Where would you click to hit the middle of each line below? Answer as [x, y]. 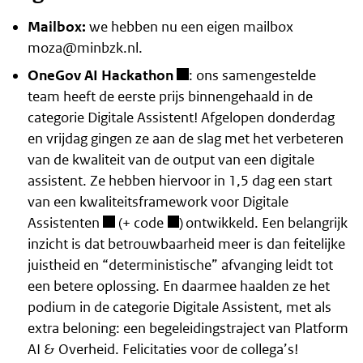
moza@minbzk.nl [83, 47]
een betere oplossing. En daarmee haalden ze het [178, 286]
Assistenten [63, 222]
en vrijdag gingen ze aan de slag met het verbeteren [185, 138]
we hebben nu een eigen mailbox [189, 26]
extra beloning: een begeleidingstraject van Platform [188, 328]
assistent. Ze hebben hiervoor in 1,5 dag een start [179, 180]
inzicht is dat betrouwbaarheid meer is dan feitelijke [186, 243]
